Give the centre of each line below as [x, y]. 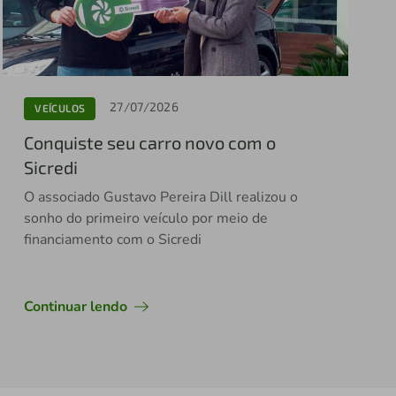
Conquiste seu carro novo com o [150, 142]
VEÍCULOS [60, 108]
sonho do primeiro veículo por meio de [146, 218]
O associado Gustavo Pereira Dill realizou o [161, 197]
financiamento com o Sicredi [113, 239]
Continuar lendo [76, 306]
